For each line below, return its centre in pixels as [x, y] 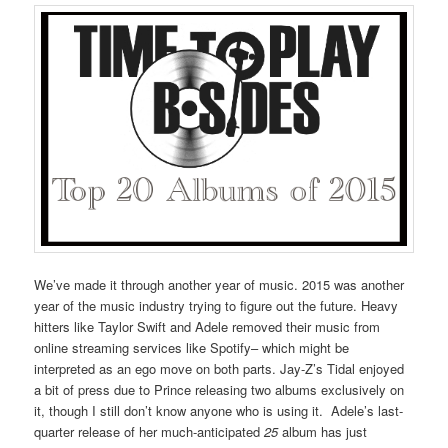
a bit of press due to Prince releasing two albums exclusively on [219, 390]
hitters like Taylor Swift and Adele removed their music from [207, 327]
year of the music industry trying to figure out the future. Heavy [216, 306]
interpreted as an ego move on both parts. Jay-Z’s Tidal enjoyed [219, 369]
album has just [323, 432]
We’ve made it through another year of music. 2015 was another [219, 285]
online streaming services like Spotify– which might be [192, 348]
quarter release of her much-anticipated [147, 432]
